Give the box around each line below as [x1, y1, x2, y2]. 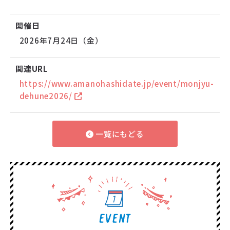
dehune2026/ [19, 90, 74, 101]
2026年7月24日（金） [19, 34, 103, 46]
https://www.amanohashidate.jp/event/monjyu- [19, 78, 214, 89]
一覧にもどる [93, 128, 144, 139]
